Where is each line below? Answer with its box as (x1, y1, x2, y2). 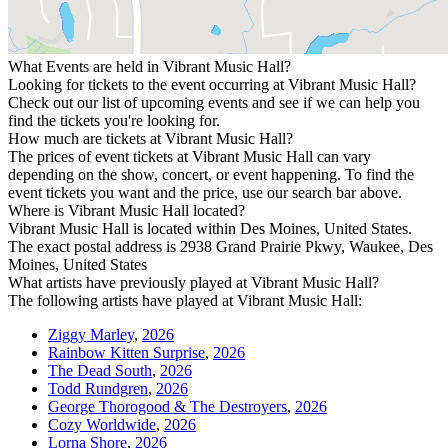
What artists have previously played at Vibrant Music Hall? (8, 273, 379, 291)
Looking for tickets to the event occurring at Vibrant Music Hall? (8, 75, 416, 93)
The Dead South (48, 361, 152, 379)
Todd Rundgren (48, 379, 148, 397)
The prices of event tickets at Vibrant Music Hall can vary (8, 147, 371, 165)
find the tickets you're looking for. (8, 111, 220, 129)
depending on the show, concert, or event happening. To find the (8, 165, 414, 183)
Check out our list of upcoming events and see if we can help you (8, 93, 420, 111)
